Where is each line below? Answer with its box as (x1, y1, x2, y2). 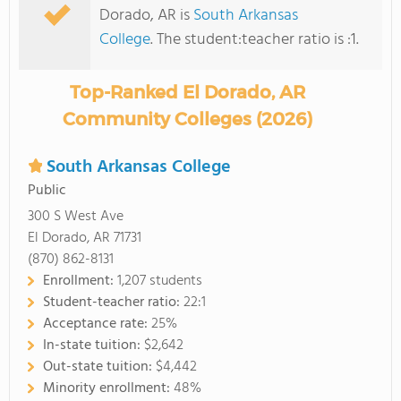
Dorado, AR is (99, 3, 193, 29)
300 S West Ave (28, 205, 124, 228)
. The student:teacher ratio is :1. (150, 27, 359, 53)
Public (28, 179, 66, 202)
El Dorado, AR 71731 (28, 226, 141, 250)
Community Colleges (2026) (63, 108, 313, 130)
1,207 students (117, 269, 202, 293)
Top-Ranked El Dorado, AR (70, 81, 306, 103)
